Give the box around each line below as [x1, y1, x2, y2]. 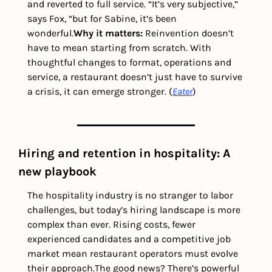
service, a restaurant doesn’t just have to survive [27, 71, 242, 83]
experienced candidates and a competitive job [27, 233, 231, 245]
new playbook [18, 165, 97, 179]
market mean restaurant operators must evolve [27, 248, 238, 260]
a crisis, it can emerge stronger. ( [27, 86, 172, 98]
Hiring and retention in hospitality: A [18, 146, 231, 161]
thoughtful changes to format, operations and [27, 56, 231, 69]
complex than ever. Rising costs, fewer [27, 219, 195, 231]
